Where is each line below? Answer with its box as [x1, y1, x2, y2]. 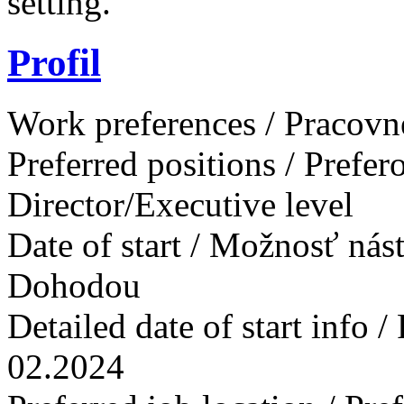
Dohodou [7, 265, 141, 305]
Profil [7, 41, 101, 84]
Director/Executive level [7, 184, 353, 224]
